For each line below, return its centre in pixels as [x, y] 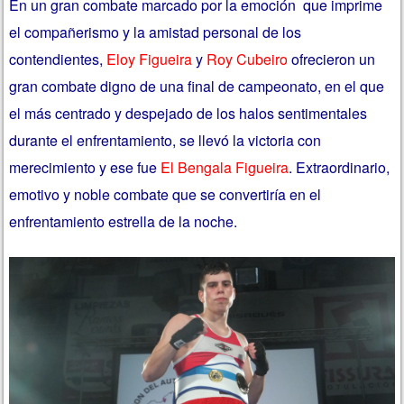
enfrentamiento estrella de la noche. [124, 221]
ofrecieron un [332, 59]
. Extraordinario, [340, 167]
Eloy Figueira [150, 59]
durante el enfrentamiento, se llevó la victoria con [165, 140]
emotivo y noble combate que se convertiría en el [165, 194]
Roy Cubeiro [248, 59]
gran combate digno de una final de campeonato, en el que [197, 86]
